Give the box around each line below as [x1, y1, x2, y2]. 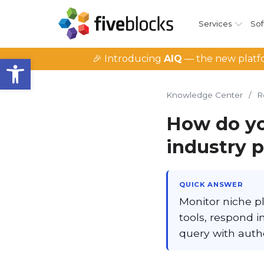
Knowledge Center [166, 90, 243, 100]
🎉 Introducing [93, 53, 164, 64]
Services [198, 19, 232, 28]
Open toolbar [5, 52, 71, 75]
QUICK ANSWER [179, 180, 243, 189]
